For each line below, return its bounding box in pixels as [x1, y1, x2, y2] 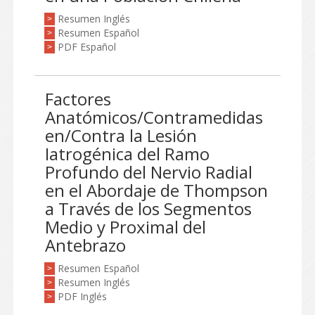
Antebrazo [45, 233, 126, 257]
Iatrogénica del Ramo [45, 142, 210, 165]
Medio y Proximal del [45, 215, 206, 238]
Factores [45, 87, 111, 110]
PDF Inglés [58, 290, 107, 303]
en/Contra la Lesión [45, 124, 197, 147]
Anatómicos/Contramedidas [45, 105, 263, 129]
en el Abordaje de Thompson [45, 179, 268, 202]
